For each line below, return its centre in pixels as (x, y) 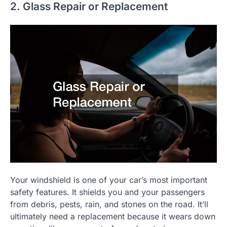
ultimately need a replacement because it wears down (113, 217)
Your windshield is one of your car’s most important (109, 180)
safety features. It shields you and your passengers (107, 192)
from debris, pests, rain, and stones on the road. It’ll (109, 204)
